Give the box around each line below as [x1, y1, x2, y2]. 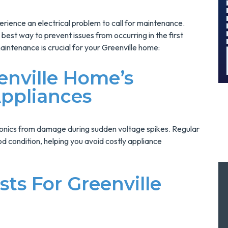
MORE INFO [92, 28, 143, 40]
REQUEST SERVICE [64, 55, 149, 67]
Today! [104, 6, 141, 18]
